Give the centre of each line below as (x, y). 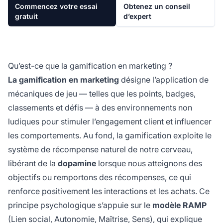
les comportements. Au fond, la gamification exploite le (110, 135)
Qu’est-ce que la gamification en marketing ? (90, 65)
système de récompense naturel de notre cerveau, (100, 149)
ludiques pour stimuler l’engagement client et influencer (110, 121)
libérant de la (33, 163)
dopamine (77, 163)
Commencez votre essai (56, 6)
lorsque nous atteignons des (149, 163)
